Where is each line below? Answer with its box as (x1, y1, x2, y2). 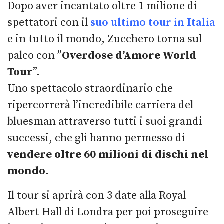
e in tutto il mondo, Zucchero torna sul (7, 32, 202, 46)
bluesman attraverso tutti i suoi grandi (7, 114, 202, 128)
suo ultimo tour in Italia (90, 15, 215, 29)
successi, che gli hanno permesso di (7, 131, 185, 145)
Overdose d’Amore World (62, 48, 196, 62)
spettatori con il (7, 15, 90, 29)
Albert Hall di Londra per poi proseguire (7, 205, 208, 219)
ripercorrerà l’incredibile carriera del (7, 98, 193, 112)
